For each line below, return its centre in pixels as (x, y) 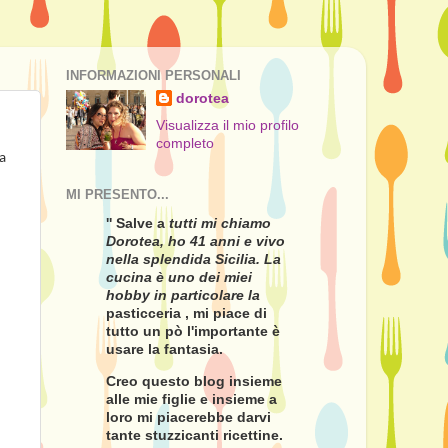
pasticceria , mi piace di (186, 313)
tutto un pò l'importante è (193, 331)
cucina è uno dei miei (179, 277)
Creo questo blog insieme (194, 381)
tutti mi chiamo (220, 223)
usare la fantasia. (164, 349)
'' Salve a (137, 223)
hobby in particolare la (183, 295)
